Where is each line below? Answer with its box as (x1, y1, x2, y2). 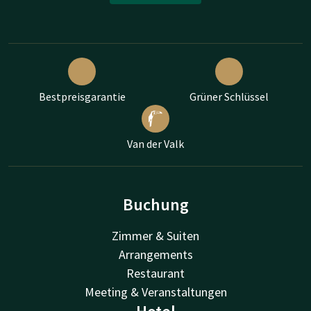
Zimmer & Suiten (112, 228, 199, 244)
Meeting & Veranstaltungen (84, 284, 227, 301)
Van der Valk (127, 137, 184, 151)
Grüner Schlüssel (190, 90, 269, 104)
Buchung (122, 194, 189, 216)
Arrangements (118, 246, 193, 263)
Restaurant (126, 265, 185, 282)
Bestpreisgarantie (38, 90, 126, 104)
